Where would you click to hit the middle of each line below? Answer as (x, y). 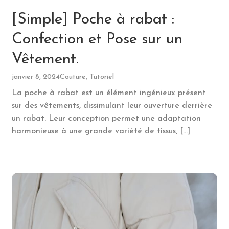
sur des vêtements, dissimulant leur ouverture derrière (112, 106)
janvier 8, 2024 (36, 77)
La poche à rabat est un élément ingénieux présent (109, 93)
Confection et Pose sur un (97, 39)
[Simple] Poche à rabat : (93, 19)
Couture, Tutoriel (87, 77)
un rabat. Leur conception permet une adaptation (106, 118)
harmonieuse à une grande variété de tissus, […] (101, 131)
